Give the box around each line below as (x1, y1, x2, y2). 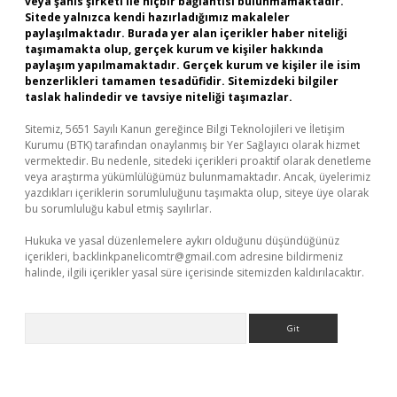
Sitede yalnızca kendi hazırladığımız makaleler (25, 10, 290, 25)
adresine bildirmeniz (237, 249, 343, 264)
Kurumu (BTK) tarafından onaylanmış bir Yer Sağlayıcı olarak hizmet (25, 137, 360, 152)
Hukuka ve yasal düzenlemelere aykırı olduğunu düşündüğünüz (25, 233, 339, 248)
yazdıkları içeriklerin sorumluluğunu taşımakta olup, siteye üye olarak (25, 185, 369, 200)
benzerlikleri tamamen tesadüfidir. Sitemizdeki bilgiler (25, 74, 339, 89)
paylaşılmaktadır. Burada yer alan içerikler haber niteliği (25, 26, 347, 41)
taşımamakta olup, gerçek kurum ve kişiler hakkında (25, 42, 323, 57)
